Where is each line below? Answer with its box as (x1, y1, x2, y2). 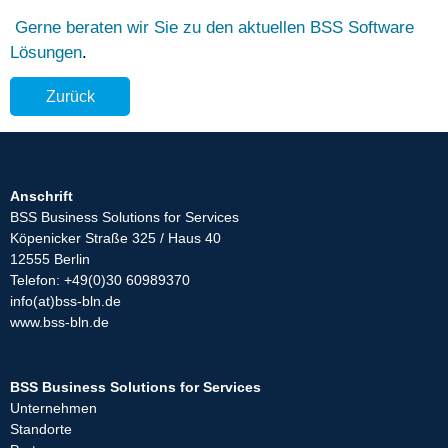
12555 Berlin (10, 251, 90, 268)
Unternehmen (10, 400, 97, 417)
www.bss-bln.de (10, 314, 109, 331)
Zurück (45, 87, 95, 106)
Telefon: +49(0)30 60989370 (10, 272, 190, 289)
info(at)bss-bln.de (10, 293, 121, 310)
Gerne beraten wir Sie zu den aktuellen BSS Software (15, 17, 414, 37)
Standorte (10, 421, 72, 438)
